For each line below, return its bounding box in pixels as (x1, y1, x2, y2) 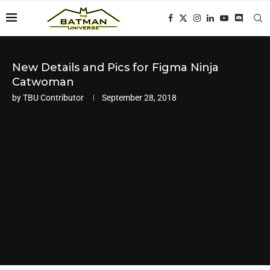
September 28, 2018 (102, 93, 177, 102)
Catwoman (12, 75, 74, 89)
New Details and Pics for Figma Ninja (12, 61, 219, 74)
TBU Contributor (23, 93, 84, 102)
